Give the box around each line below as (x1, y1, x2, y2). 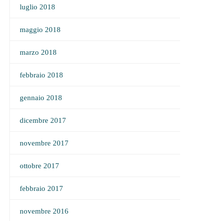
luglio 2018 (19, 3, 55, 11)
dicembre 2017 (19, 116, 66, 124)
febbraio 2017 (19, 184, 63, 192)
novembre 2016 (19, 207, 69, 215)
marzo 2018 (19, 48, 57, 56)
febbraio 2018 (19, 71, 63, 79)
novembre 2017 (19, 139, 69, 147)
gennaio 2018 (19, 94, 62, 102)
